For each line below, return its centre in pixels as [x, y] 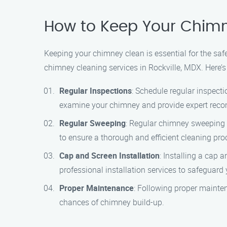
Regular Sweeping [92, 123]
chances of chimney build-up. [112, 202]
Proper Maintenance [97, 188]
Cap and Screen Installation [109, 156]
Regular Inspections [96, 91]
